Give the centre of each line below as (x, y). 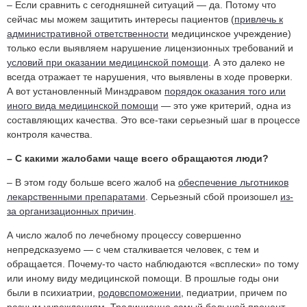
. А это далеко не (247, 62)
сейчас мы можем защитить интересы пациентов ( (121, 19)
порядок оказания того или (225, 91)
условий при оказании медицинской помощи (108, 62)
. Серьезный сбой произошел (213, 196)
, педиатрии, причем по (234, 292)
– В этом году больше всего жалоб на (93, 182)
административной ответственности (88, 33)
